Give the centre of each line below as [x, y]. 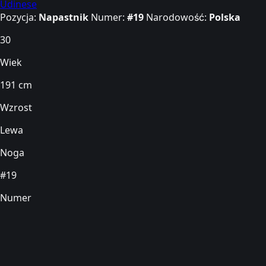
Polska [225, 17]
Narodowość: [178, 17]
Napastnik [65, 17]
